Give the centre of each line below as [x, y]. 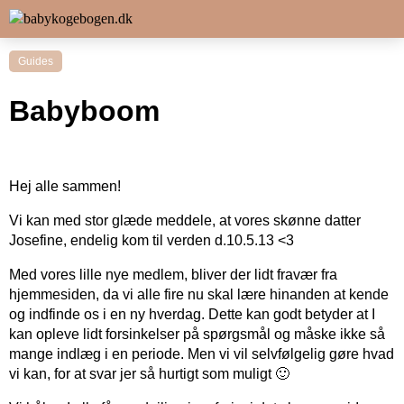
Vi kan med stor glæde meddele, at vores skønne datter [185, 220]
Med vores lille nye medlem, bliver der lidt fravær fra [173, 274]
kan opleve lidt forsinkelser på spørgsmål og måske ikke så [197, 334]
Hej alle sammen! [65, 186]
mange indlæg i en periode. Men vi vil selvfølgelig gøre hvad [202, 353]
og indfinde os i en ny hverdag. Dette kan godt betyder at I [192, 314]
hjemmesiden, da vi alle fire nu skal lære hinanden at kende [199, 294]
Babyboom [84, 111]
